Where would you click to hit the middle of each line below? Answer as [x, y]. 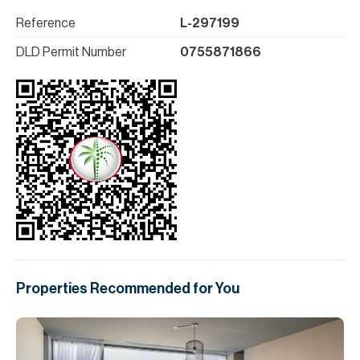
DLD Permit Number [71, 52]
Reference [46, 23]
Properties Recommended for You [128, 288]
